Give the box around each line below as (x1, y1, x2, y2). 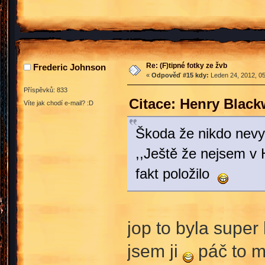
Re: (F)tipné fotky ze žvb (146, 62, 227, 70)
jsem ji (127, 241, 183, 261)
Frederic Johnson (33, 62, 106, 73)
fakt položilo (135, 166, 218, 182)
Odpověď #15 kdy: (151, 72, 209, 79)
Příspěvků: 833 (24, 86, 67, 94)
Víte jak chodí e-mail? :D (24, 99, 93, 106)
